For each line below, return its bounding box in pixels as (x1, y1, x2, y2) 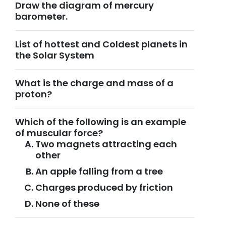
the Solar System (15, 49, 94, 62)
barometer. (15, 10, 68, 23)
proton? (15, 88, 52, 100)
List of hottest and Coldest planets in (15, 38, 188, 50)
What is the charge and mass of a (15, 77, 174, 89)
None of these (35, 197, 99, 210)
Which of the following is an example (15, 116, 186, 128)
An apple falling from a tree (35, 165, 163, 178)
